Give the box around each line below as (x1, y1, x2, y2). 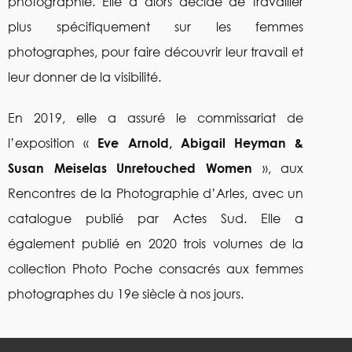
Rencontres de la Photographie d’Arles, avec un (8, 185, 304, 201)
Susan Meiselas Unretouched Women (8, 159, 252, 176)
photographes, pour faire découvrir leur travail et (8, 43, 304, 60)
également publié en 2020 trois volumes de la (8, 235, 304, 251)
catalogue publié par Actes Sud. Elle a (8, 210, 304, 226)
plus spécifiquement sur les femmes (8, 18, 304, 35)
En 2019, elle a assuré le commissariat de (8, 109, 304, 126)
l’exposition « (8, 134, 98, 151)
